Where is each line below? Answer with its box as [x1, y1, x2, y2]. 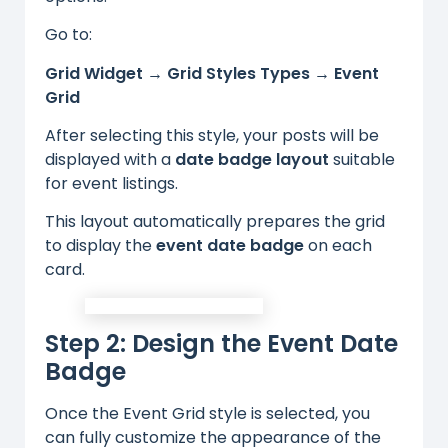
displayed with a [45, 147, 175, 171]
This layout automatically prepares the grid [45, 210, 385, 234]
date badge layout [175, 147, 329, 171]
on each [304, 234, 372, 258]
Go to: [45, 23, 92, 47]
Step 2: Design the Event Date [45, 327, 398, 361]
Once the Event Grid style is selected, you [45, 402, 370, 426]
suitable [329, 147, 395, 171]
